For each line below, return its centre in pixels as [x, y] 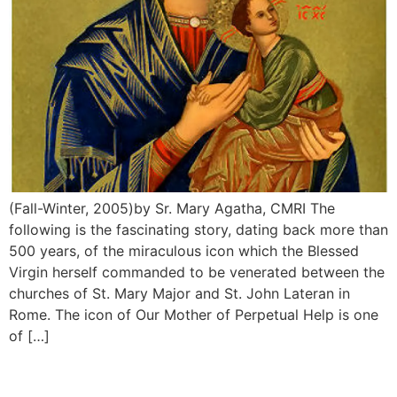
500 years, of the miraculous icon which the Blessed [184, 250]
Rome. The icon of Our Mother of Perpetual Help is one [194, 314]
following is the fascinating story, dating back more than [198, 229]
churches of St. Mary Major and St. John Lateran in [179, 293]
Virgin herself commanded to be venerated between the [197, 272]
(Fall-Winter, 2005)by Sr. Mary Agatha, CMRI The [172, 208]
